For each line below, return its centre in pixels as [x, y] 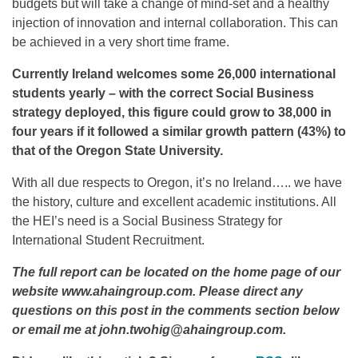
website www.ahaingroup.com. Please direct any [157, 292]
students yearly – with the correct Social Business [163, 93]
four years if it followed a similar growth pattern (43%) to [179, 132]
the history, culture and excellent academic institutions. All [174, 202]
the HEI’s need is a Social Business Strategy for [147, 221]
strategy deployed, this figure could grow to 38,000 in [172, 113]
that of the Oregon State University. [117, 151]
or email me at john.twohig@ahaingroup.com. [149, 330]
